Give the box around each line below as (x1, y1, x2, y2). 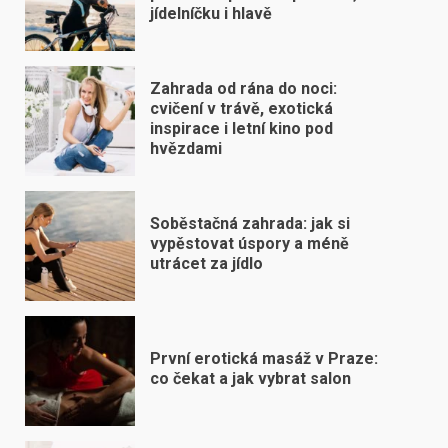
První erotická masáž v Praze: (150, 348, 378, 368)
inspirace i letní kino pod (150, 118, 333, 138)
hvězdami (150, 138, 222, 158)
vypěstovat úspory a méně (150, 233, 349, 253)
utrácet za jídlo (150, 253, 263, 273)
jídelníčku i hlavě (150, 3, 272, 23)
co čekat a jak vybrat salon (150, 368, 351, 388)
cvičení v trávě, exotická (150, 98, 333, 118)
